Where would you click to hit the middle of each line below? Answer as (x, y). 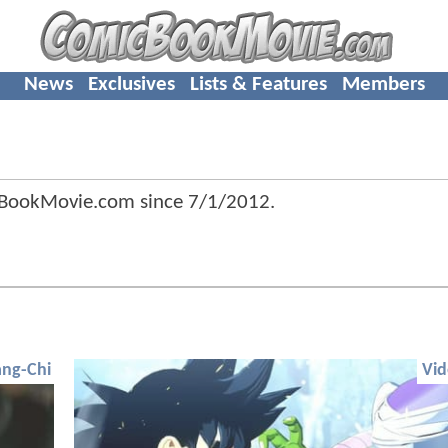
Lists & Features (258, 84)
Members (383, 84)
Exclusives (131, 84)
